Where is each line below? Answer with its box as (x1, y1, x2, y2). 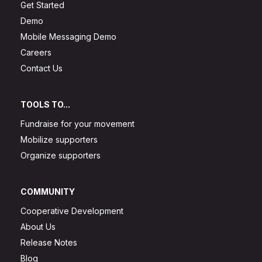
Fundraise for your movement (20, 119, 135, 129)
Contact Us (20, 63, 63, 74)
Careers (20, 47, 51, 58)
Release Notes (20, 237, 77, 248)
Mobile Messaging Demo (20, 32, 116, 42)
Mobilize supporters (20, 135, 98, 145)
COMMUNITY (20, 187, 75, 197)
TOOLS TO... (20, 99, 70, 110)
